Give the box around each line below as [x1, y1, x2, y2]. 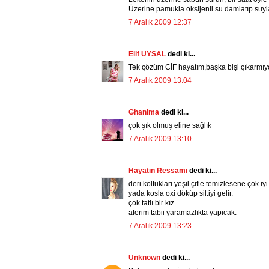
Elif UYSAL [128, 50, 168, 59]
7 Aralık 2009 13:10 [128, 134, 192, 144]
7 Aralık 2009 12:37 [128, 18, 192, 27]
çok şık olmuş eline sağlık [128, 121, 211, 130]
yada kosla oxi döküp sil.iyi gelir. [128, 189, 233, 198]
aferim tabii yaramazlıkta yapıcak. [128, 208, 237, 217]
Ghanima [128, 108, 161, 117]
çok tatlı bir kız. [128, 199, 176, 208]
